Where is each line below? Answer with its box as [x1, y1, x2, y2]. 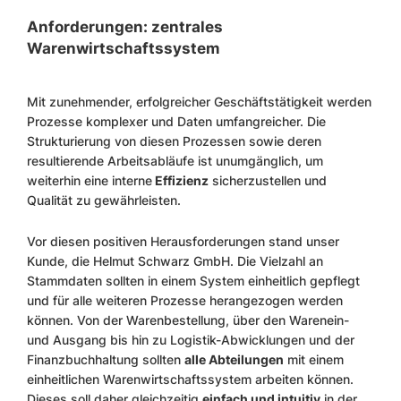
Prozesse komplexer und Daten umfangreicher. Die [27, 114, 326, 129]
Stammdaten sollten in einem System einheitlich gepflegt [27, 273, 360, 288]
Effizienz [152, 173, 209, 188]
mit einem [284, 352, 344, 367]
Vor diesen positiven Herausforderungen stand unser [27, 234, 339, 249]
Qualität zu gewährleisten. [27, 192, 181, 208]
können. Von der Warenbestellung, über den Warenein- [27, 312, 349, 328]
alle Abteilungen [184, 352, 284, 367]
